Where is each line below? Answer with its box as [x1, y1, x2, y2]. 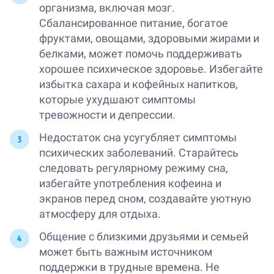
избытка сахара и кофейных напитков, [39, 78, 238, 91]
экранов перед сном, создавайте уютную [39, 192, 251, 206]
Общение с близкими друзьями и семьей [39, 230, 248, 243]
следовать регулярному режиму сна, [39, 161, 228, 175]
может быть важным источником [39, 245, 212, 259]
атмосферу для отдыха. [39, 207, 161, 221]
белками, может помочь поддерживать [39, 47, 242, 61]
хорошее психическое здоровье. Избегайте [39, 62, 263, 76]
